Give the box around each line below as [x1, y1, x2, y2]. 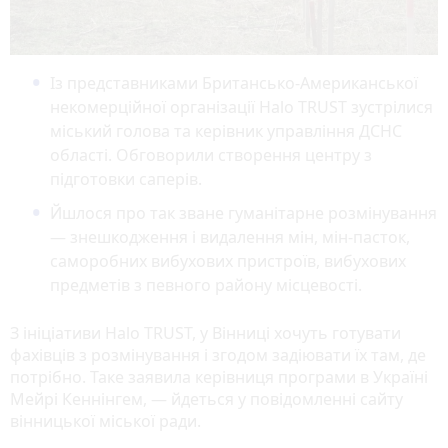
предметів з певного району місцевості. [50, 273, 362, 296]
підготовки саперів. [50, 167, 202, 190]
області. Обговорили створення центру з [50, 143, 372, 166]
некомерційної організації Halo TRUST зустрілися [50, 95, 437, 118]
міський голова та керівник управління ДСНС [50, 119, 402, 142]
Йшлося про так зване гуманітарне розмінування [50, 201, 437, 224]
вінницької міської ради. [10, 409, 201, 432]
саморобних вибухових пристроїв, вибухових [50, 249, 406, 272]
